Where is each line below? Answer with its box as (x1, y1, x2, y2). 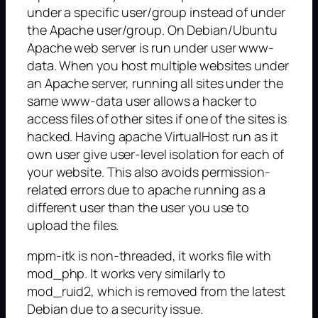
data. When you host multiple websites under (27, 56, 289, 74)
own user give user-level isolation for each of (27, 145, 285, 163)
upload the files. (27, 216, 119, 234)
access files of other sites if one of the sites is (27, 109, 287, 127)
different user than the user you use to (27, 198, 250, 216)
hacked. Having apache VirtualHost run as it (27, 127, 278, 145)
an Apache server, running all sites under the (27, 74, 283, 92)
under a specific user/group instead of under (27, 3, 285, 21)
